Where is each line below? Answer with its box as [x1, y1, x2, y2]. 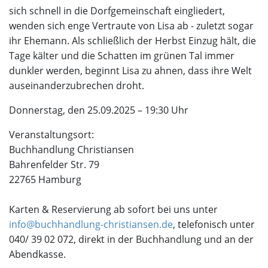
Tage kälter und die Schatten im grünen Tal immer [9, 49, 234, 63]
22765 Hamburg [9, 173, 81, 187]
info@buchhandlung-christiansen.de [9, 218, 173, 232]
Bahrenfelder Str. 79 [9, 158, 99, 172]
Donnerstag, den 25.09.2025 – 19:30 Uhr [9, 103, 188, 117]
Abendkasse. [9, 248, 66, 261]
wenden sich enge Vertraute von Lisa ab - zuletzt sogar [9, 19, 254, 33]
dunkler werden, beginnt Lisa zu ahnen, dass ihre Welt [9, 64, 252, 78]
